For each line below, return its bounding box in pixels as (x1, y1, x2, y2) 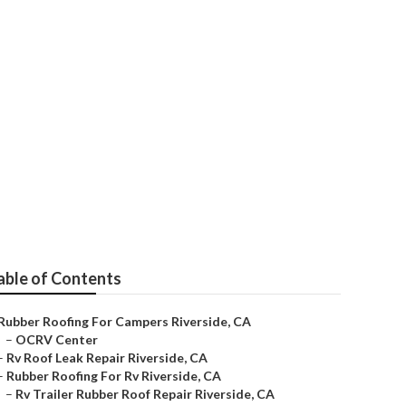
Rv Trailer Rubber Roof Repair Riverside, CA (15, 386, 275, 401)
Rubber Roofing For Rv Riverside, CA (6, 368, 221, 383)
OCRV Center (15, 332, 98, 347)
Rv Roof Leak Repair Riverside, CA (6, 350, 208, 365)
